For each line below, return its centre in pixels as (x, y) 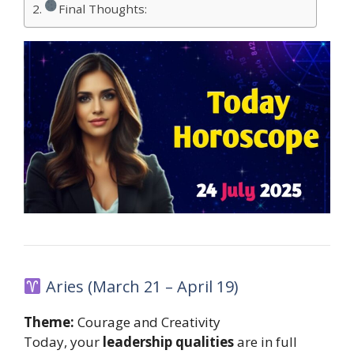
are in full (265, 342)
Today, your (63, 342)
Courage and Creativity (147, 322)
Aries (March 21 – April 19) (140, 287)
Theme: (49, 322)
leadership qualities (168, 342)
